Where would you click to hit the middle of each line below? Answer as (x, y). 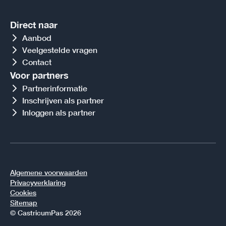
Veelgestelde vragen (60, 50)
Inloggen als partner (59, 112)
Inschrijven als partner (63, 100)
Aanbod (37, 38)
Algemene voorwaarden (49, 173)
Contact (37, 62)
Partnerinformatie (55, 88)
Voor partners (39, 75)
